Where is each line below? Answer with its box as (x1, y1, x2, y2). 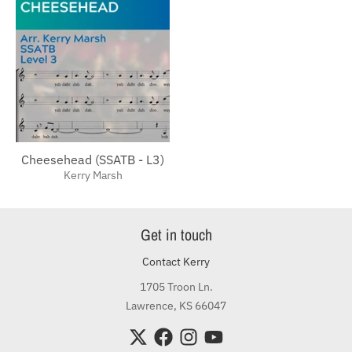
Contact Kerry (142, 254, 210, 269)
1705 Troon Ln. (139, 279, 213, 294)
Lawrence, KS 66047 (126, 298, 226, 313)
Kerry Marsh (63, 167, 123, 182)
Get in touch (140, 223, 212, 245)
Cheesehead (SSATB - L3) (21, 151, 164, 167)
